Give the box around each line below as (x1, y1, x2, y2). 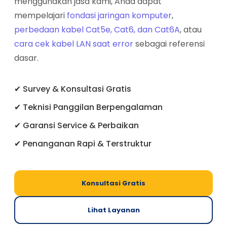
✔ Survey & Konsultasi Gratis (14, 83, 131, 95)
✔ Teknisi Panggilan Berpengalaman (14, 101, 163, 113)
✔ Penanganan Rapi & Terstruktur (14, 138, 152, 150)
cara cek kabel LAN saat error (14, 38, 133, 50)
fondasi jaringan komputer (67, 10, 172, 22)
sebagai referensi (133, 38, 205, 50)
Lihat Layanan (87, 205, 140, 215)
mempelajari (14, 10, 67, 22)
